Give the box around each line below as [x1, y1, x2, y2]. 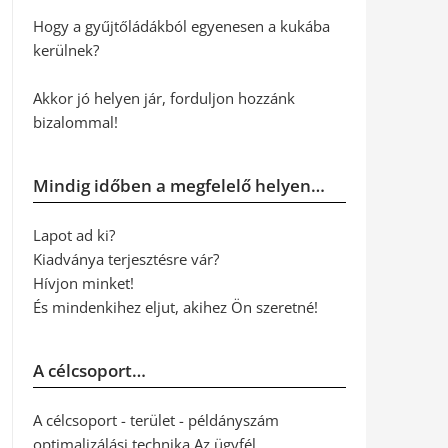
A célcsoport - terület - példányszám [32, 410, 279, 430]
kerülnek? [32, 40, 99, 60]
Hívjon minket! [32, 273, 134, 293]
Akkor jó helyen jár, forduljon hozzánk [32, 88, 295, 108]
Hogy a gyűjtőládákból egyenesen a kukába [32, 16, 330, 36]
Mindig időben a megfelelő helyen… [32, 174, 325, 197]
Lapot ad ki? [32, 225, 115, 245]
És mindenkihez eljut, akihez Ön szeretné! [32, 297, 318, 317]
